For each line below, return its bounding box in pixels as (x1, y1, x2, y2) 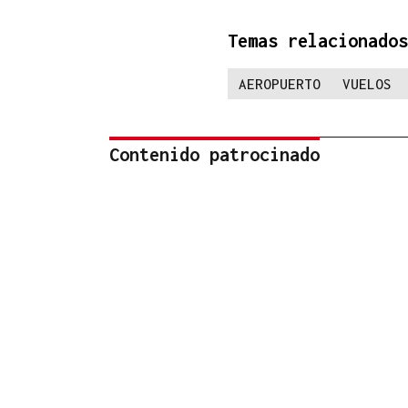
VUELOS (342, 75, 392, 92)
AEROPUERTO (239, 75, 321, 92)
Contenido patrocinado (109, 143, 320, 165)
